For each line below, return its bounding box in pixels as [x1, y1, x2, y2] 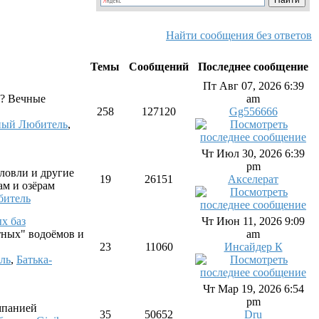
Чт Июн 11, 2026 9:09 [202, 215, 305, 227]
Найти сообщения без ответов [166, 29, 312, 41]
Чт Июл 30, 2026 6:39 [202, 147, 305, 159]
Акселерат [228, 173, 278, 185]
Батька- [16, 253, 52, 266]
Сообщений [126, 61, 192, 73]
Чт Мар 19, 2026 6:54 [202, 283, 304, 295]
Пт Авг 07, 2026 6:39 [202, 80, 304, 92]
